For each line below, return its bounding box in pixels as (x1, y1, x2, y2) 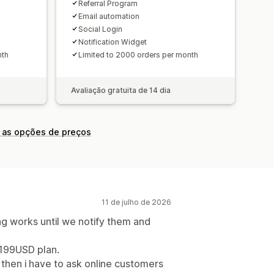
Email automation (78, 11, 139, 21)
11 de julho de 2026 (102, 197, 171, 207)
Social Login (78, 24, 122, 34)
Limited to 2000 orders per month (78, 50, 198, 59)
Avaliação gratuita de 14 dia (71, 85, 171, 95)
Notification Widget (78, 37, 147, 46)
